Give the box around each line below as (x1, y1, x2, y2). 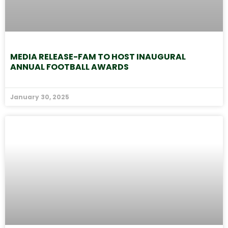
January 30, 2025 (10, 93, 69, 102)
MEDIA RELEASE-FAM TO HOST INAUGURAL (10, 51, 186, 63)
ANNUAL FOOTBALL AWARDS (10, 61, 129, 73)
